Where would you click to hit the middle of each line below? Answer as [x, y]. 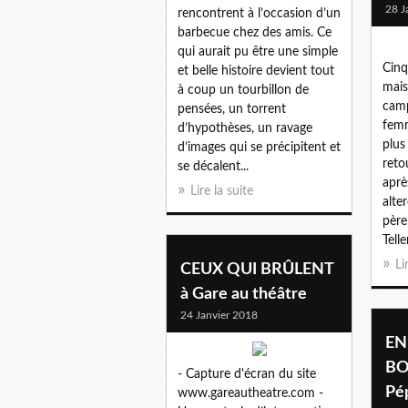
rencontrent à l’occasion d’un [259, 13]
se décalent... [213, 166]
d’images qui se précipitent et [259, 147]
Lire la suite [222, 191]
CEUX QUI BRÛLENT [257, 269]
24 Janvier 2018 [219, 315]
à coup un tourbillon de [243, 90]
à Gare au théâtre [244, 294]
